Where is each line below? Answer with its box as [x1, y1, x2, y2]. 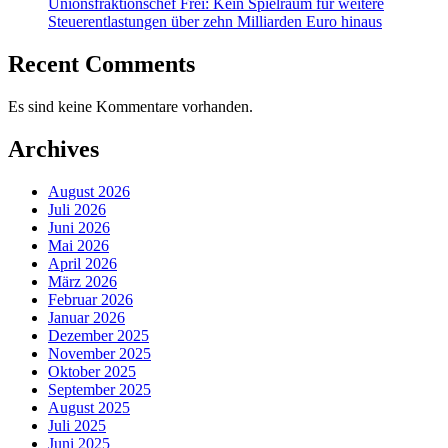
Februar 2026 [48, 290, 133, 308]
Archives [8, 135, 99, 162]
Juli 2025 [48, 416, 106, 434]
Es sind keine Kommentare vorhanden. [8, 97, 253, 115]
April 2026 [48, 254, 117, 272]
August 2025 [48, 398, 130, 416]
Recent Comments [8, 50, 195, 77]
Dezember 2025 [48, 326, 149, 344]
